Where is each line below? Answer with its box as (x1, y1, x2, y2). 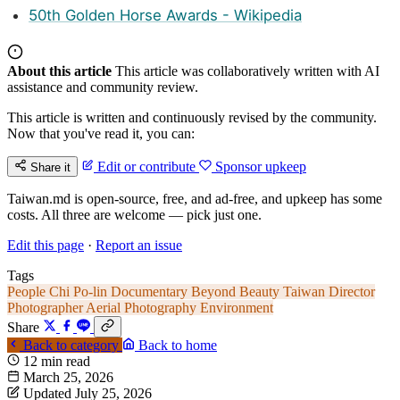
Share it (30, 160, 71, 174)
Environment (200, 299, 273, 315)
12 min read (23, 353, 90, 369)
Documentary (111, 283, 191, 299)
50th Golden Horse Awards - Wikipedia (29, 6, 302, 25)
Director (329, 283, 375, 299)
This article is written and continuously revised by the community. (7, 109, 377, 125)
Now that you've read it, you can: (7, 125, 195, 141)
